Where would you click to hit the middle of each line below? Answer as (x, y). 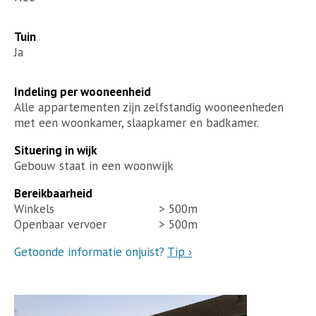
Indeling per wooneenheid (83, 91)
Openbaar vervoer (60, 224)
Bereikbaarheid (53, 193)
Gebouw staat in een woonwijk (94, 165)
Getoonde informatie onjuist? (91, 251)
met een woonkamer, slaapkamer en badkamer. (136, 122)
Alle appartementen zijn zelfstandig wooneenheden (149, 107)
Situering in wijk (55, 150)
